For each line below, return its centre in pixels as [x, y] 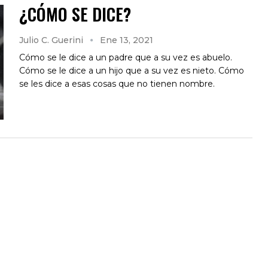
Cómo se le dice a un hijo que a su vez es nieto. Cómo [132, 70]
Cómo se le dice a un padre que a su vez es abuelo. [126, 57]
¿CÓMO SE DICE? [75, 14]
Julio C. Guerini [52, 40]
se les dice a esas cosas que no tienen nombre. [117, 83]
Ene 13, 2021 [127, 40]
